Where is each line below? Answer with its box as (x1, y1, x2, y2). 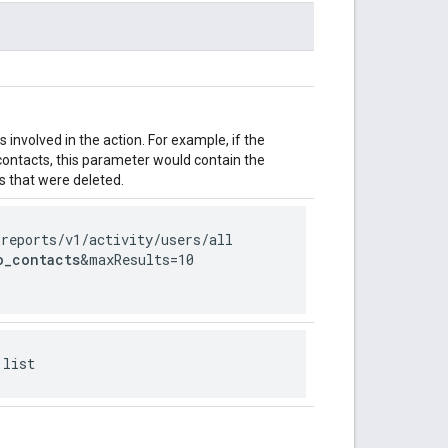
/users (153, 229, 201, 249)
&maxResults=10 (80, 249, 194, 269)
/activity (81, 229, 153, 249)
